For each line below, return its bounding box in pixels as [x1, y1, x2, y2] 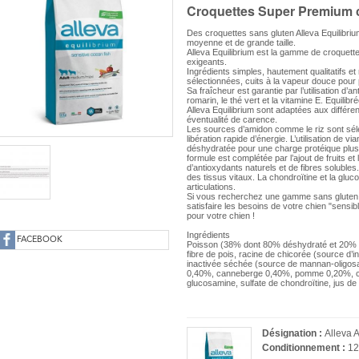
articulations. [187, 182, 236, 192]
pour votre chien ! [187, 211, 256, 220]
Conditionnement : [262, 342, 349, 353]
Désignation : [262, 328, 325, 339]
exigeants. [187, 57, 228, 67]
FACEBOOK [17, 236, 63, 244]
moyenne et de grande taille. [187, 38, 296, 47]
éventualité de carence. [187, 115, 278, 124]
